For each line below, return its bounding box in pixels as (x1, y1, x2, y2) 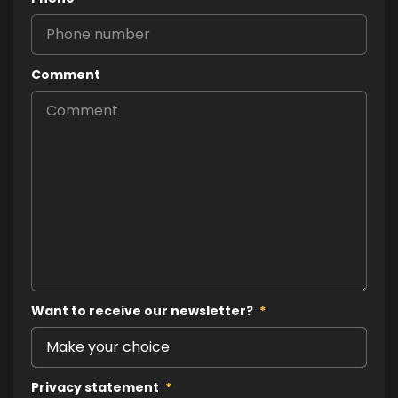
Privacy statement (31, 378, 159, 396)
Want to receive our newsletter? (31, 301, 253, 320)
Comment (31, 65, 100, 84)
